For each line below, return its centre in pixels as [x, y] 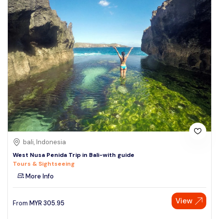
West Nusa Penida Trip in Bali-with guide [74, 155]
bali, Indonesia [44, 142]
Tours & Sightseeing [44, 164]
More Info [39, 176]
